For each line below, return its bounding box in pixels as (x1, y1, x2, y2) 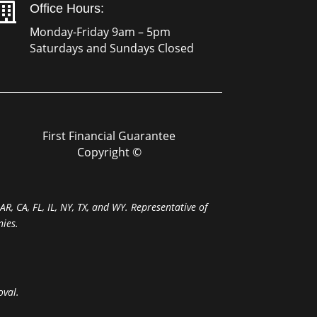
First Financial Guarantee (42, 128, 176, 144)
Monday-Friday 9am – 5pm (30, 24, 171, 40)
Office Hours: (30, 1, 105, 16)
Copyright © (76, 144, 142, 161)
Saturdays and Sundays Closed (30, 40, 195, 57)
